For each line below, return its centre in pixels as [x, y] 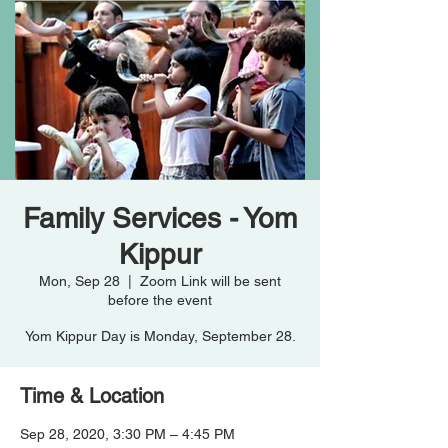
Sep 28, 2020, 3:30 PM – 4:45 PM [127, 434]
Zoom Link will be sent [210, 281]
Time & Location [92, 396]
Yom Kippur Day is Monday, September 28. [160, 336]
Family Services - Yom [160, 218]
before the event [160, 300]
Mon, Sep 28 [79, 281]
